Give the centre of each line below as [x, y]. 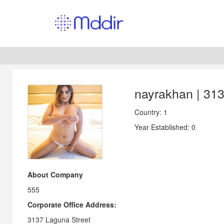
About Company [55, 174]
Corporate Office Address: [72, 204]
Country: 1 [151, 112]
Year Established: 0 [165, 127]
